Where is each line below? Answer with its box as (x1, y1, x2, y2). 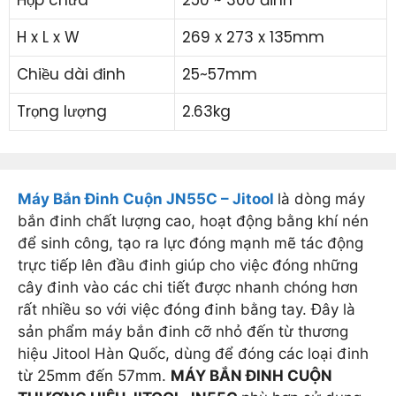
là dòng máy (278, 190, 365, 209)
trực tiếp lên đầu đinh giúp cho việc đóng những (18, 256, 358, 275)
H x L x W (17, 26, 80, 48)
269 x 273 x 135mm (182, 26, 324, 48)
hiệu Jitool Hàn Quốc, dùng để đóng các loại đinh (18, 345, 369, 363)
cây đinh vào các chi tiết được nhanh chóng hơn (18, 278, 358, 297)
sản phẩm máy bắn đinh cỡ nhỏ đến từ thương (18, 323, 348, 341)
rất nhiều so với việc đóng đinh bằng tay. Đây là (18, 301, 355, 319)
